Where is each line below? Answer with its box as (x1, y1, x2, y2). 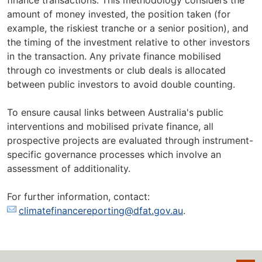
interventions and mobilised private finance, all (7, 120, 213, 132)
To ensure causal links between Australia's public (7, 106, 223, 118)
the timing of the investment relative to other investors (7, 36, 250, 48)
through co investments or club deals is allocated (7, 64, 226, 76)
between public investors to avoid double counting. (7, 78, 235, 90)
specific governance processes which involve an (7, 149, 221, 160)
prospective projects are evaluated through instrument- (7, 135, 253, 146)
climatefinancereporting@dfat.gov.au (19, 205, 183, 216)
